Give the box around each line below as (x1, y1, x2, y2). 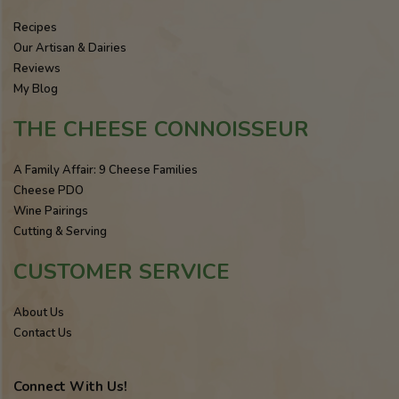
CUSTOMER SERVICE (13, 257, 230, 287)
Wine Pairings (13, 203, 88, 220)
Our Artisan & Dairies (13, 40, 126, 57)
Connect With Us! (13, 378, 127, 396)
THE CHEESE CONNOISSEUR (13, 115, 309, 144)
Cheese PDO (13, 183, 84, 199)
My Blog (13, 81, 58, 98)
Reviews (13, 61, 61, 77)
